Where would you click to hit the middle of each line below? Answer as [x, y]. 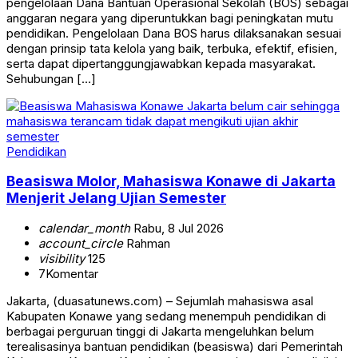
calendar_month [84, 228]
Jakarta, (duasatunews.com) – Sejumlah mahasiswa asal [160, 300]
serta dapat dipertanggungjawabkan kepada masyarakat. [161, 63]
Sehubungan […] [51, 78]
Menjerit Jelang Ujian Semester [116, 198]
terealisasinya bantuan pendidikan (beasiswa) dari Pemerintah [175, 346]
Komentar [72, 273]
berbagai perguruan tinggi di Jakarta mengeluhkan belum [160, 331]
